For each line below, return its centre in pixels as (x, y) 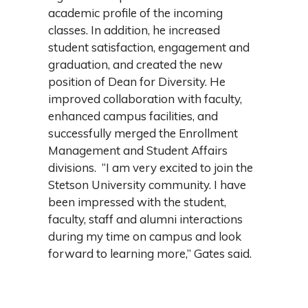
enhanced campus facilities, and (133, 115)
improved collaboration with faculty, (145, 98)
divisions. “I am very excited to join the (151, 167)
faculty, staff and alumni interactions (145, 219)
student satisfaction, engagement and (149, 47)
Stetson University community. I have (147, 184)
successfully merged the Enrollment (143, 133)
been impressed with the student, (137, 201)
